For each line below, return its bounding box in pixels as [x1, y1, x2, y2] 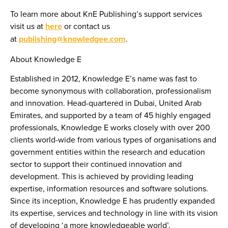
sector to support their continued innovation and [10, 158, 182, 170]
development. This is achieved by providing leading [10, 170, 193, 182]
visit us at [10, 20, 45, 32]
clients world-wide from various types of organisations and [10, 134, 216, 146]
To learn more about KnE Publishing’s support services [10, 8, 202, 20]
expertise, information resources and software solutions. [10, 183, 208, 194]
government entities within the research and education [10, 146, 205, 158]
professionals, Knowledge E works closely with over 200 [10, 122, 210, 133]
